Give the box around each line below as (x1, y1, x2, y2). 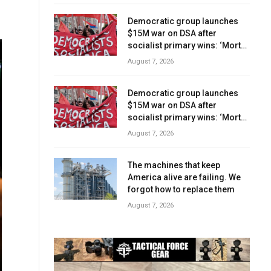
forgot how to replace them (128, 184, 235, 194)
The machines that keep (128, 160, 220, 170)
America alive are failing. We (128, 172, 241, 182)
